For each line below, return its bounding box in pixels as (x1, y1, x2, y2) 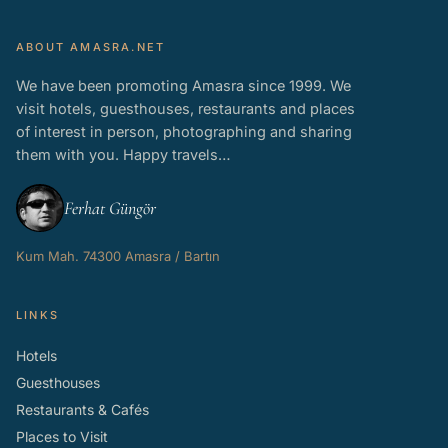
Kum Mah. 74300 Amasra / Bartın (16, 248, 220, 265)
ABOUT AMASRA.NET (16, 40, 166, 55)
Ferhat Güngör (64, 196, 156, 219)
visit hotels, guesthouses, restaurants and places (16, 100, 355, 118)
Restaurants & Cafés (16, 401, 149, 419)
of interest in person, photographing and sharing (16, 123, 352, 141)
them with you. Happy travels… (16, 146, 231, 164)
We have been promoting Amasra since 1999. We (16, 77, 351, 95)
